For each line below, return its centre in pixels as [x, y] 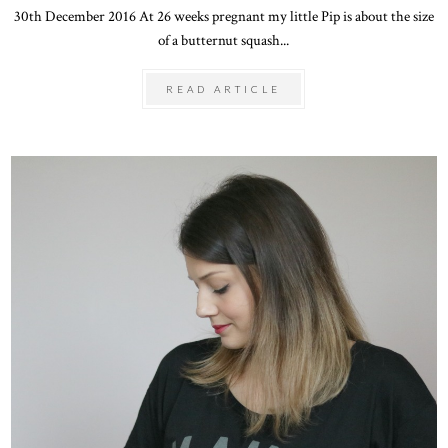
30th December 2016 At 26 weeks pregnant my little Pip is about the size [223, 15]
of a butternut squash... [224, 39]
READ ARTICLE [224, 88]
